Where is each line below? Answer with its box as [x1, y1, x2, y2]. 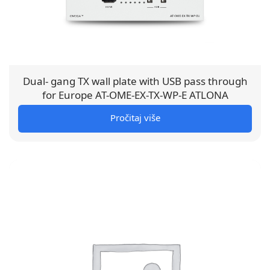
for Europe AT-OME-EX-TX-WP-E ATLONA [42, 88, 228, 102]
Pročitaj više [110, 111, 160, 124]
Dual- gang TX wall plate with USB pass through [22, 74, 248, 89]
